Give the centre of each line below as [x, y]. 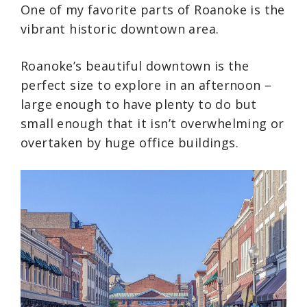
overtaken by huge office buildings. [130, 143]
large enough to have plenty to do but [139, 104]
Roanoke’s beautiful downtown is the [135, 66]
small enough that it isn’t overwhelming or [152, 123]
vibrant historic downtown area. [120, 29]
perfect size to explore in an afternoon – [146, 85]
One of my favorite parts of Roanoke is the [153, 10]
